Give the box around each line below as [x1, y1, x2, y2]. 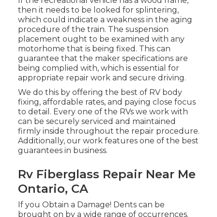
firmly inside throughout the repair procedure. [17, 126, 200, 136]
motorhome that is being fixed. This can [17, 44, 170, 54]
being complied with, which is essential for [17, 63, 179, 73]
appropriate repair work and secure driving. [17, 73, 186, 83]
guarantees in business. [17, 146, 108, 155]
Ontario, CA [17, 182, 88, 196]
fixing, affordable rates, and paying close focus [17, 97, 196, 107]
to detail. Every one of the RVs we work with [17, 107, 188, 117]
